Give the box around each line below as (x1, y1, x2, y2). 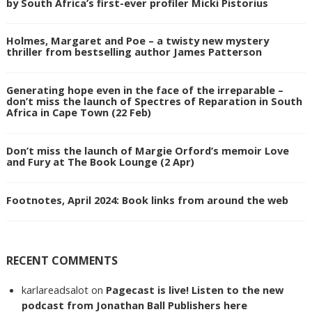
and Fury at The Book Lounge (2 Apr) (6, 155, 194, 169)
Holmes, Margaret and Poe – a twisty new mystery (6, 33, 269, 48)
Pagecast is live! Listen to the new (106, 282, 284, 297)
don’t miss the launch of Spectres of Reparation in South (6, 94, 302, 109)
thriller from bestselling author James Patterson (6, 45, 262, 59)
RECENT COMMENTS (6, 252, 118, 268)
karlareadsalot (22, 282, 89, 297)
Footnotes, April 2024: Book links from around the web (6, 192, 288, 207)
